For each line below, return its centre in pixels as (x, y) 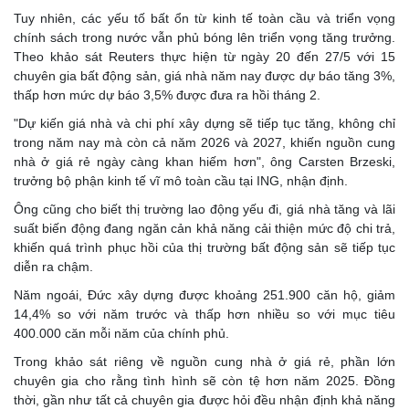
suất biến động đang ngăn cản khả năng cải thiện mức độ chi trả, (204, 229)
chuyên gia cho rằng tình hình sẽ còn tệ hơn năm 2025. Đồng (204, 381)
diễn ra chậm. (53, 267)
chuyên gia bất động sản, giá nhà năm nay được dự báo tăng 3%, (204, 76)
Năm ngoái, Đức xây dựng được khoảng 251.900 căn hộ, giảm (204, 295)
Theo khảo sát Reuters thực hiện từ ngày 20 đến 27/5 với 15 (204, 57)
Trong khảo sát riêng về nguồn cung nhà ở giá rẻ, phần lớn (204, 362)
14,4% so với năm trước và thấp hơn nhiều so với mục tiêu (204, 315)
